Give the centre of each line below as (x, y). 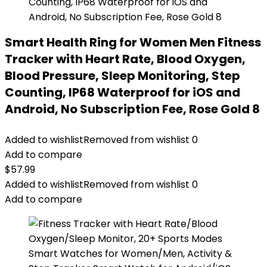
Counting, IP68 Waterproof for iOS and (122, 92)
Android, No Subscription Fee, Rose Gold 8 (132, 109)
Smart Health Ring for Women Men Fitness (133, 42)
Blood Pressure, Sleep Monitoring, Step (122, 76)
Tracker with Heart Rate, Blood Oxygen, (125, 59)
